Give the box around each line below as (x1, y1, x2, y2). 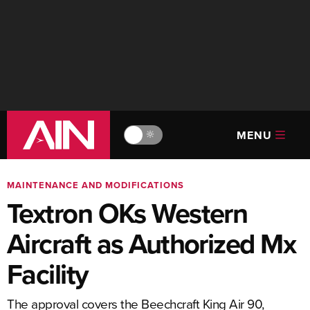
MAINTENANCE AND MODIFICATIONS (7, 179, 184, 192)
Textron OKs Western (7, 193, 248, 233)
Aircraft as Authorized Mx (7, 224, 296, 264)
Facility (7, 254, 89, 294)
